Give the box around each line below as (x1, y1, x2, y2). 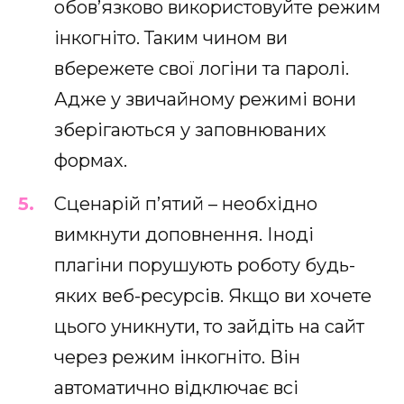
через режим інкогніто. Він (54, 345, 300, 368)
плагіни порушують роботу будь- (54, 253, 355, 276)
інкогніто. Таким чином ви (54, 26, 288, 49)
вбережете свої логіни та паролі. (54, 57, 349, 79)
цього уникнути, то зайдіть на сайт (54, 315, 364, 337)
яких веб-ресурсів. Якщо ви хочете (54, 284, 372, 307)
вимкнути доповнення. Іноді (54, 223, 314, 245)
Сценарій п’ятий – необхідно (54, 192, 317, 215)
